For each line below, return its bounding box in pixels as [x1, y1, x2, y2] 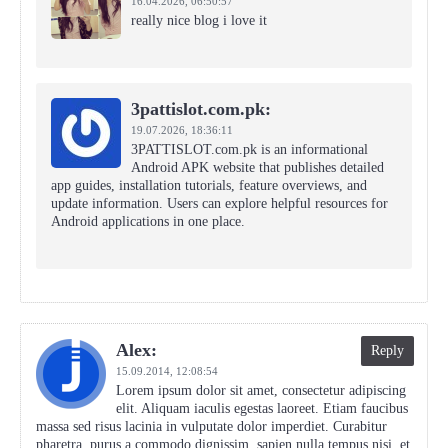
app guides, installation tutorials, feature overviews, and [51, 178, 367, 193]
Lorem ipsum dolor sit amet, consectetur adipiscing [116, 383, 406, 398]
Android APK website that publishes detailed [131, 160, 384, 175]
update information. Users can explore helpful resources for [51, 196, 388, 211]
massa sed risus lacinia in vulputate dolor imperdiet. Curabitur [36, 419, 387, 434]
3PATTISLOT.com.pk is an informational [131, 142, 368, 157]
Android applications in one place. [51, 214, 245, 229]
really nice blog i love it [131, 13, 267, 28]
